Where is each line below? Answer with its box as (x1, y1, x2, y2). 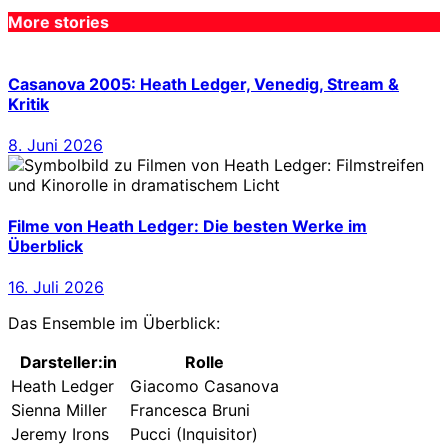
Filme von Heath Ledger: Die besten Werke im (8, 216, 367, 237)
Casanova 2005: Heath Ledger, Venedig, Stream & (8, 73, 399, 94)
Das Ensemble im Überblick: (8, 313, 220, 334)
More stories (8, 12, 109, 33)
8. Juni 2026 (8, 134, 103, 155)
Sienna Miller (11, 400, 107, 421)
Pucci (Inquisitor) (130, 424, 258, 445)
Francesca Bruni (130, 400, 250, 421)
